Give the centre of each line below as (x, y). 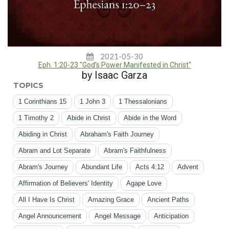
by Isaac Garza (114, 75)
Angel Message (118, 216)
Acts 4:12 (150, 167)
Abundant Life (102, 167)
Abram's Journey (43, 167)
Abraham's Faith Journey (117, 134)
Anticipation (171, 216)
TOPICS (28, 86)
